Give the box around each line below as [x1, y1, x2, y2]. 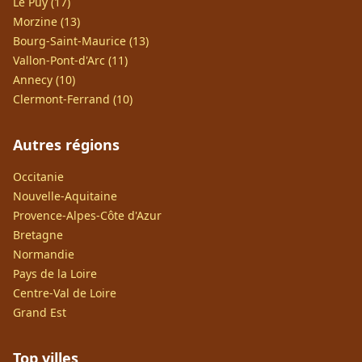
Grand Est [13, 305, 66, 320]
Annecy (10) [13, 72, 75, 87]
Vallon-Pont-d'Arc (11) [13, 53, 128, 68]
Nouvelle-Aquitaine [13, 188, 117, 204]
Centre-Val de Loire [13, 285, 116, 301]
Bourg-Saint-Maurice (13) [13, 33, 149, 48]
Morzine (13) [13, 14, 80, 29]
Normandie [13, 246, 74, 262]
